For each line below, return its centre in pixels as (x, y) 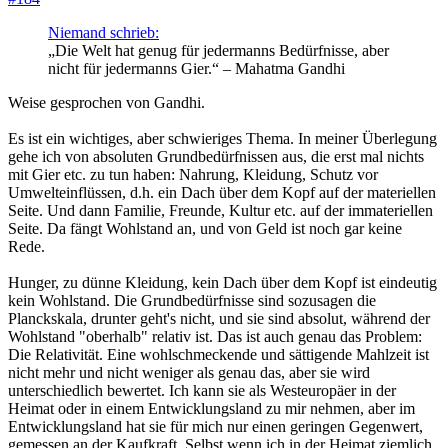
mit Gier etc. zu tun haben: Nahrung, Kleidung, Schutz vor (193, 174)
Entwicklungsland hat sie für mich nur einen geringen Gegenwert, (215, 426)
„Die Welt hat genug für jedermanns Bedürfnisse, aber (218, 50)
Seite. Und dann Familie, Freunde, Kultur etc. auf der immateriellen (220, 210)
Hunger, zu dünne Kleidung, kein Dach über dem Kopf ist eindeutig (222, 282)
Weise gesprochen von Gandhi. (106, 102)
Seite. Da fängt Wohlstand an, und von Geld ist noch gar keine (205, 228)
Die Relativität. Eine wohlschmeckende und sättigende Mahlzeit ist (218, 354)
